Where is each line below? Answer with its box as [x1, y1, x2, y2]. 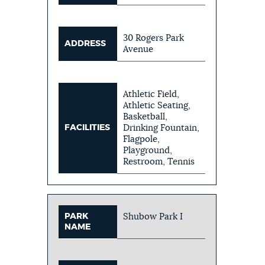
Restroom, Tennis [123, 157, 195, 166]
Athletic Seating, [123, 101, 191, 110]
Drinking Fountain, [123, 123, 200, 132]
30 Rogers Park [123, 33, 185, 43]
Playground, [123, 146, 173, 155]
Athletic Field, [123, 89, 180, 99]
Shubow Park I [123, 212, 183, 221]
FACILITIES [64, 123, 111, 132]
